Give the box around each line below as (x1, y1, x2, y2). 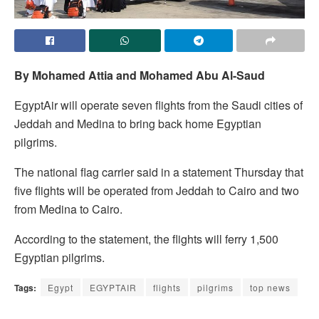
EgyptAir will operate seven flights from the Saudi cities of (14, 96, 303, 113)
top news (250, 281, 291, 293)
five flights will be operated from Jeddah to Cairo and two (14, 182, 299, 199)
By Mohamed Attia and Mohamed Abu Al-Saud (14, 66, 265, 83)
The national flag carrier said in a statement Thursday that (14, 163, 303, 180)
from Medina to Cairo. (14, 200, 122, 217)
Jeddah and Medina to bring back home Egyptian (14, 115, 261, 132)
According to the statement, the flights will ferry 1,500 (14, 230, 278, 247)
